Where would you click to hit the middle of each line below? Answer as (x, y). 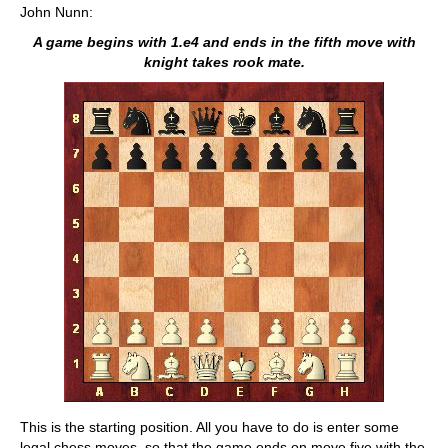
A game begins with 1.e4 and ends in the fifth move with (224, 41)
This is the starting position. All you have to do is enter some (209, 426)
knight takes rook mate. (224, 61)
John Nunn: (56, 11)
